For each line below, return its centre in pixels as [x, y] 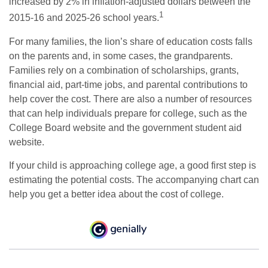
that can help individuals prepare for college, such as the [128, 113]
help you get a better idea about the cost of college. [116, 194]
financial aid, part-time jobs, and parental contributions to [128, 84]
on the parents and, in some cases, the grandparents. [121, 56]
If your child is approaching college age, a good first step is [133, 165]
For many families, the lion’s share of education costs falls [131, 41]
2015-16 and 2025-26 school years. [84, 18]
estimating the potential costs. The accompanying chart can [134, 179]
